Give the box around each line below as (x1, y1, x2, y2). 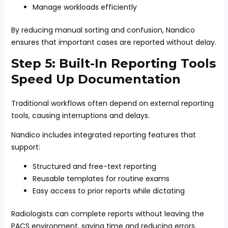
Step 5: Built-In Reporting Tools (11, 56, 216, 71)
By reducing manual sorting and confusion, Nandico (11, 25, 195, 35)
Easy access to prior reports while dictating (32, 186, 185, 196)
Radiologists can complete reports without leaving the (11, 209, 204, 219)
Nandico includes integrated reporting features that (11, 130, 196, 140)
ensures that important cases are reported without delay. (11, 37, 216, 47)
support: (11, 142, 40, 152)
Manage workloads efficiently (32, 2, 137, 12)
